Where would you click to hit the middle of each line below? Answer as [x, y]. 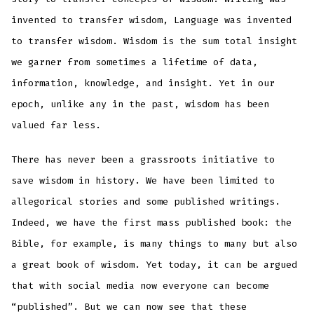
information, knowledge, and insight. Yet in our [143, 83]
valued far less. [56, 125]
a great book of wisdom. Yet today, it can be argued [155, 264]
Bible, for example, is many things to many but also [155, 243]
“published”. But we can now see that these [129, 306]
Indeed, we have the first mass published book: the [152, 222]
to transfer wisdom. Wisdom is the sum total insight [155, 41]
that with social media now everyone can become [141, 285]
